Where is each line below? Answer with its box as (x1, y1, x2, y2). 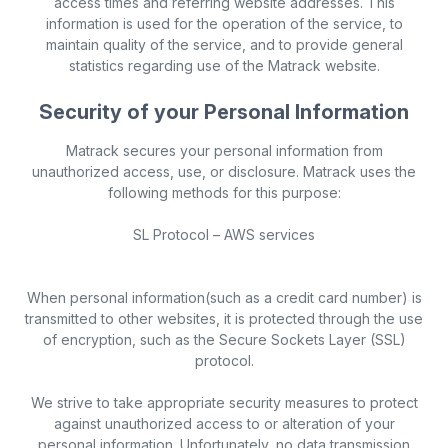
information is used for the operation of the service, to (45, 15, 403, 33)
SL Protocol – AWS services (133, 226, 315, 244)
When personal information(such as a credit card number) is (26, 289, 422, 307)
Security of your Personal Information (39, 100, 409, 125)
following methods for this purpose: (107, 184, 341, 202)
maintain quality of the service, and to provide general (45, 36, 403, 54)
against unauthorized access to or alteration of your (53, 415, 395, 433)
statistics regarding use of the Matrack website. (68, 57, 380, 75)
